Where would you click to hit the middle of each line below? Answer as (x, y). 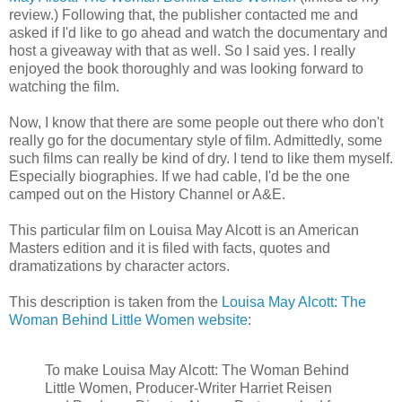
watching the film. (64, 86)
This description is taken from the (114, 301)
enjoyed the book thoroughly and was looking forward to (186, 68)
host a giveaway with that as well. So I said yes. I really (182, 50)
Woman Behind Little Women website (128, 319)
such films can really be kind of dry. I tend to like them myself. (201, 158)
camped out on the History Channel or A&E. (147, 194)
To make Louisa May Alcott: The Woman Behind (197, 370)
